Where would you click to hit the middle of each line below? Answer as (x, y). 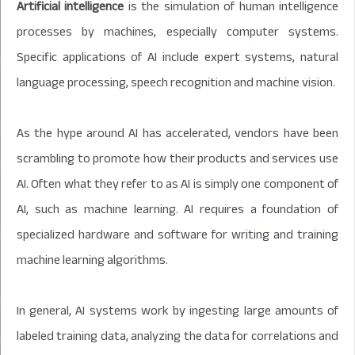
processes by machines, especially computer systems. (177, 31)
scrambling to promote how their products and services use (177, 158)
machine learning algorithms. (92, 260)
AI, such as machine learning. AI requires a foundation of (177, 209)
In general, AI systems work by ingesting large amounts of (177, 310)
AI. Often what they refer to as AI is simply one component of (177, 183)
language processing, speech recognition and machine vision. (176, 82)
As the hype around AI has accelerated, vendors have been (177, 133)
